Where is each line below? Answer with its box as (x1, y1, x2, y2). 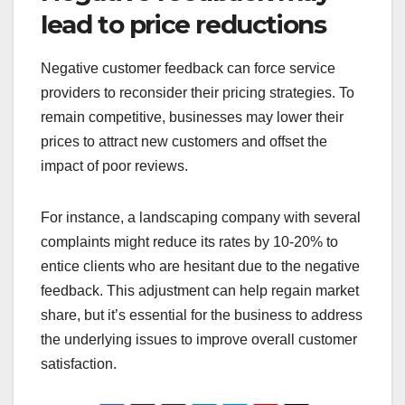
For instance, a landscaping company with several (41, 210, 361, 226)
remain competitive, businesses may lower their (41, 109, 344, 126)
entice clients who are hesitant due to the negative (41, 259, 360, 275)
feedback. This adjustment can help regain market (41, 283, 359, 299)
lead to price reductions (41, 8, 326, 40)
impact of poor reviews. (41, 158, 188, 174)
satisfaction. (41, 356, 117, 372)
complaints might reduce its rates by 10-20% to (41, 234, 338, 250)
